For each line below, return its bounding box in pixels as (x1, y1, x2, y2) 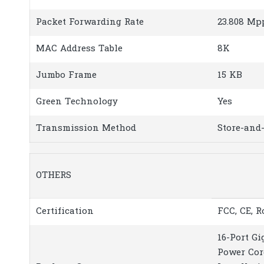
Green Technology (36, 95, 118, 108)
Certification (36, 205, 94, 219)
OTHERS (36, 169, 71, 183)
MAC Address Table (36, 42, 123, 55)
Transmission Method (36, 121, 136, 135)
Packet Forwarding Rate (36, 15, 144, 29)
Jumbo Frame (36, 68, 97, 82)
